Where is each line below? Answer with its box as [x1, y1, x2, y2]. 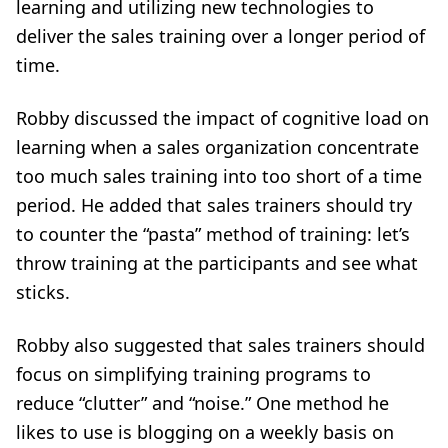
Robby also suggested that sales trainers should [16, 333, 425, 357]
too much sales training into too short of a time [16, 164, 422, 188]
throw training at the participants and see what [16, 251, 418, 275]
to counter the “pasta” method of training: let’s [16, 222, 410, 246]
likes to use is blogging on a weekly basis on [16, 420, 394, 444]
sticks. [16, 280, 70, 304]
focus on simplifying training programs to [16, 362, 371, 386]
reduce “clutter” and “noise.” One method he [16, 391, 389, 415]
